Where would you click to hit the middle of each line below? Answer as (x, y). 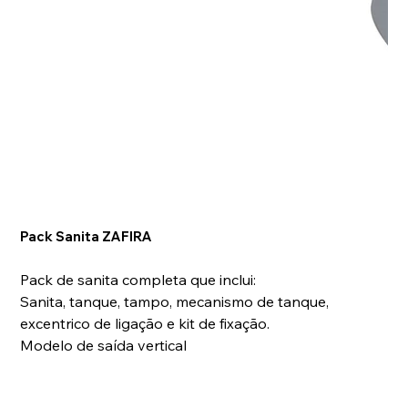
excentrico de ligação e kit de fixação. (145, 323)
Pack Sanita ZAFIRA (87, 236)
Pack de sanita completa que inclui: (138, 279)
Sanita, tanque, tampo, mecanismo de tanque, (175, 301)
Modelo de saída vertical (104, 345)
